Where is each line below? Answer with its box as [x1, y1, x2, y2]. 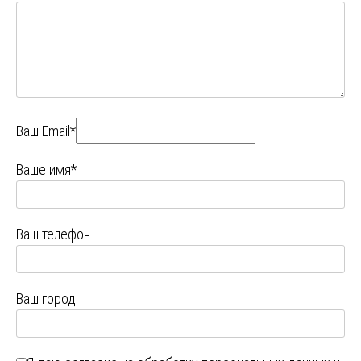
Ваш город [16, 290, 76, 308]
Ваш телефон [16, 226, 90, 243]
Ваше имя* [16, 161, 77, 179]
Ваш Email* [16, 122, 76, 140]
